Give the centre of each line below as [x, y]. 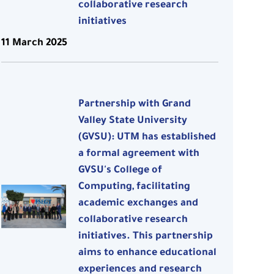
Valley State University [133, 121]
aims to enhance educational [148, 254]
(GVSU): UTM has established [147, 138]
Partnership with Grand [135, 105]
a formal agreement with [139, 154]
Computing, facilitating [135, 187]
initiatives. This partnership [146, 237]
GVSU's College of [120, 171]
